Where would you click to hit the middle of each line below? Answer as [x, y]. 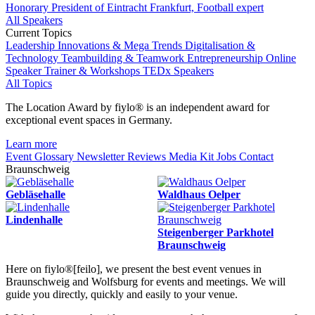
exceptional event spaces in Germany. [89, 120]
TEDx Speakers [178, 71]
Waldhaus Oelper [199, 194]
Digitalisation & [220, 45]
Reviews [148, 156]
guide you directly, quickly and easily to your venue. [122, 294]
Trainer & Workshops [94, 71]
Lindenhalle [34, 220]
